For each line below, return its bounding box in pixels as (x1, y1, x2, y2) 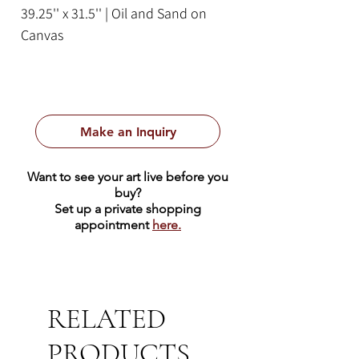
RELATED (47, 302, 166, 337)
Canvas (21, 26, 63, 45)
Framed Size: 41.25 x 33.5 (21, 47, 168, 67)
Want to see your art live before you (27, 169, 228, 185)
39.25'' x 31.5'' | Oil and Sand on (21, 4, 207, 23)
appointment (75, 217, 152, 233)
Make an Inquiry (79, 123, 176, 139)
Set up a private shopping (54, 201, 201, 217)
